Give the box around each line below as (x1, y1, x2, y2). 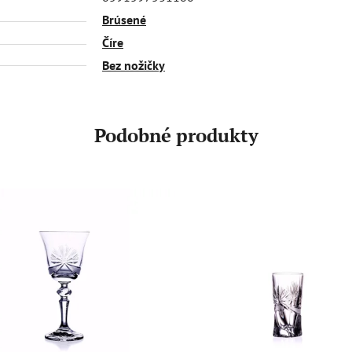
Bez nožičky (102, 57, 165, 73)
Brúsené (102, 11, 146, 27)
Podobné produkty (93, 122, 258, 148)
